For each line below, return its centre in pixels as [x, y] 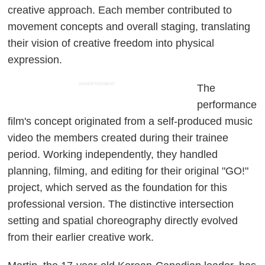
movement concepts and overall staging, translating [129, 26]
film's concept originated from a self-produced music [130, 121]
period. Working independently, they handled [113, 154]
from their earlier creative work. [81, 237]
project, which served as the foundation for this [118, 187]
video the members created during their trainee [118, 138]
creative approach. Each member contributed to [120, 10]
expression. [35, 59]
